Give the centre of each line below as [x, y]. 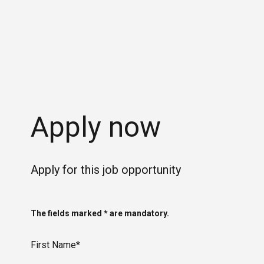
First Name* [55, 245]
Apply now [96, 127]
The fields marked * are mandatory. [100, 213]
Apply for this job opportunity [106, 170]
